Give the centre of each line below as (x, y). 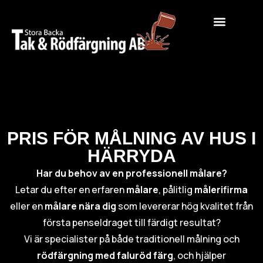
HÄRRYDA (131, 156)
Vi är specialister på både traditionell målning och (131, 239)
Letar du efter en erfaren (71, 190)
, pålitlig (176, 190)
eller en (27, 206)
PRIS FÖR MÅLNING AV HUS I (131, 139)
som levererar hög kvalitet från (185, 206)
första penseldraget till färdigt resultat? (131, 223)
